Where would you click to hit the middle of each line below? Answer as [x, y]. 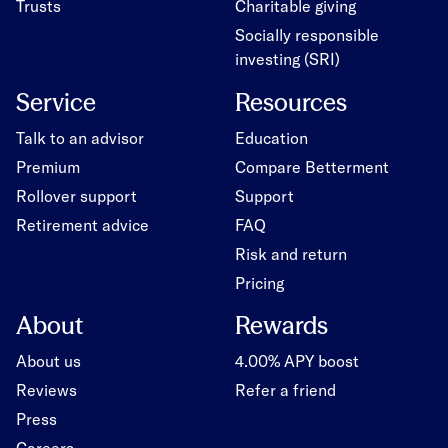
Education [271, 137]
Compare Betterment [311, 166]
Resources [290, 102]
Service [56, 102]
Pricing [259, 282]
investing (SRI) [287, 58]
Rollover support [76, 195]
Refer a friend [285, 389]
